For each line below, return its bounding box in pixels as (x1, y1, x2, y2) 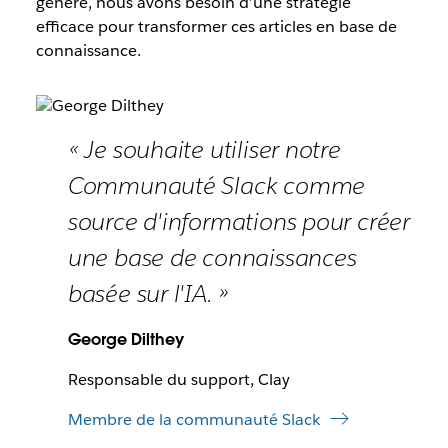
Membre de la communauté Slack (67, 409, 320, 431)
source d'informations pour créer (67, 206, 410, 238)
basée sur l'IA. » (67, 278, 230, 310)
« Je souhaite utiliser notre (67, 134, 341, 166)
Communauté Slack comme (67, 170, 366, 202)
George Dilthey (67, 329, 184, 351)
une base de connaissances (67, 242, 357, 274)
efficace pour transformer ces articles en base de (35, 16, 397, 38)
